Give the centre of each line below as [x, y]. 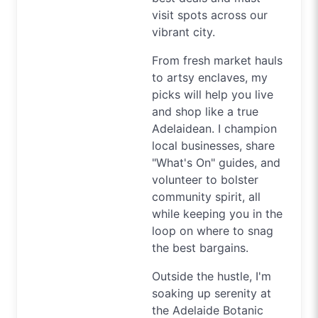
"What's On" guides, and [216, 162]
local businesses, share [213, 145]
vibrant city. [183, 32]
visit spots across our [210, 15]
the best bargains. [200, 247]
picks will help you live [213, 94]
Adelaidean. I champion [214, 128]
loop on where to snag [213, 230]
